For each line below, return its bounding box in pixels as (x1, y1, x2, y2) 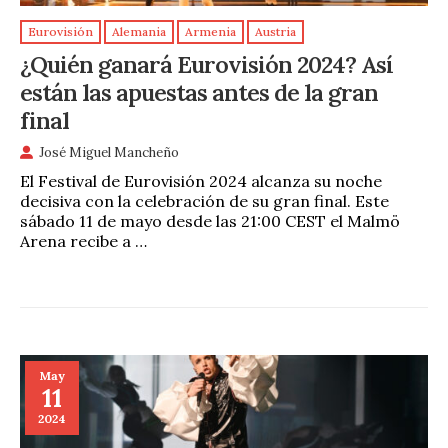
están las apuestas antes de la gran (20, 77, 378, 108)
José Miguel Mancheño (39, 144, 179, 162)
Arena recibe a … (20, 231, 147, 252)
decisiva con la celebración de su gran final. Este (20, 191, 389, 212)
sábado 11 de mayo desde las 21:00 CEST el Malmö (20, 211, 400, 232)
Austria (255, 24, 296, 40)
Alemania (112, 24, 166, 40)
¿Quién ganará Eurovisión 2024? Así (20, 49, 393, 80)
